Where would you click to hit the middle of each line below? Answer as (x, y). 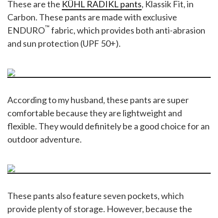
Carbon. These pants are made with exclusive (92, 17)
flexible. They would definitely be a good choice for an (109, 126)
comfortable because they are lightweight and (95, 113)
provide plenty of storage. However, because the (100, 209)
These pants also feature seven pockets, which (96, 195)
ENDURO (26, 30)
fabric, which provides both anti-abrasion (127, 30)
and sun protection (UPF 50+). (64, 43)
